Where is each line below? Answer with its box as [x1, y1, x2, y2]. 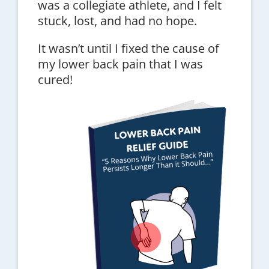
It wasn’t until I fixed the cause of [37, 40, 219, 56]
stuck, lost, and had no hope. [37, 12, 197, 29]
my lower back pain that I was [37, 55, 203, 72]
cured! [37, 71, 73, 88]
